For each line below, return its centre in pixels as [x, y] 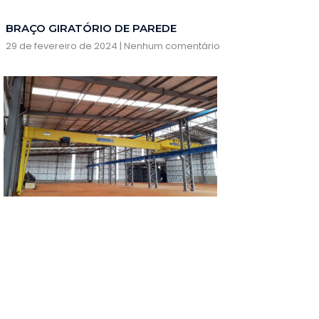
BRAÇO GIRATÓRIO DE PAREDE [91, 28]
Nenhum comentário [171, 46]
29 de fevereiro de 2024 [63, 46]
